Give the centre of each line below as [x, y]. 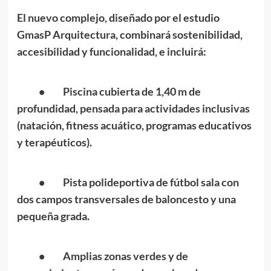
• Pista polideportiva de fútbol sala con [128, 182]
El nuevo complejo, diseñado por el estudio [118, 17]
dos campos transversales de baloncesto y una [126, 199]
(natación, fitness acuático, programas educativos [134, 125]
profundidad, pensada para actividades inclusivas [133, 108]
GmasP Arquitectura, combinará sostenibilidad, [129, 34]
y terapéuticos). [54, 142]
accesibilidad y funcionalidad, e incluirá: [111, 51]
